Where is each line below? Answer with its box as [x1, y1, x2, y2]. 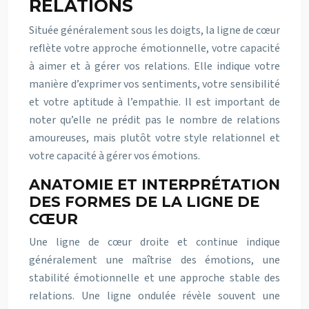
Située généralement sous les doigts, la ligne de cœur [29, 22, 280, 38]
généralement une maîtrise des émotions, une [29, 252, 280, 268]
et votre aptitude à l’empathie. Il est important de [29, 94, 280, 110]
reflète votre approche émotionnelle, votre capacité [29, 40, 280, 56]
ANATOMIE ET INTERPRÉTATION [29, 175, 280, 193]
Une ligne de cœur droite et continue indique [29, 234, 280, 250]
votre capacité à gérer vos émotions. [29, 148, 200, 163]
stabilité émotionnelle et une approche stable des [29, 270, 280, 286]
